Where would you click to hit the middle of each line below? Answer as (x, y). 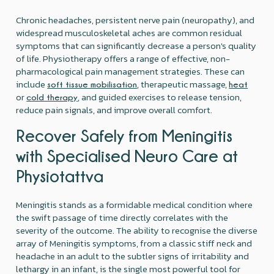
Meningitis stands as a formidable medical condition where (135, 204)
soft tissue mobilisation (92, 84)
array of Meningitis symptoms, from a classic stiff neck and (134, 243)
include (32, 84)
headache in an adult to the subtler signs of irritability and (133, 256)
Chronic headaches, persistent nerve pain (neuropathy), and (135, 20)
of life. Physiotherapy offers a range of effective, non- (123, 58)
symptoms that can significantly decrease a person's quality (136, 45)
